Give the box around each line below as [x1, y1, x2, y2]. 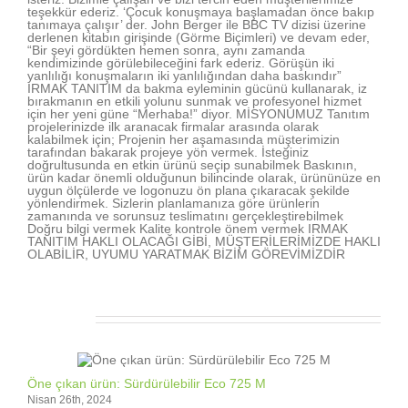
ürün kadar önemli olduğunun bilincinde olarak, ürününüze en [27, 170, 381, 185]
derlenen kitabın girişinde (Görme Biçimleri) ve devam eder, [27, 30, 370, 45]
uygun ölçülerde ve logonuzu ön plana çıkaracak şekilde [27, 183, 350, 198]
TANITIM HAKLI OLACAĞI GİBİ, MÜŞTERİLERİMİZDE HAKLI [27, 234, 381, 249]
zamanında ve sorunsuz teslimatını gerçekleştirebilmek [27, 209, 343, 223]
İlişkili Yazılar [27, 312, 91, 325]
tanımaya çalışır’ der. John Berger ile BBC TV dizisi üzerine [27, 17, 366, 32]
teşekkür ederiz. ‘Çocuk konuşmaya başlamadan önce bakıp [27, 5, 374, 19]
